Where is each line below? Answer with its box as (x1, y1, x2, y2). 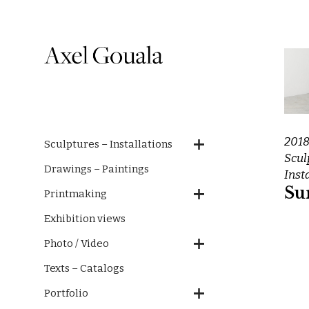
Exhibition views (44, 212, 126, 225)
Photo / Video (44, 237, 109, 250)
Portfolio (44, 287, 88, 299)
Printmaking (44, 188, 107, 200)
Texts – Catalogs (44, 262, 124, 275)
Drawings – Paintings (44, 163, 149, 175)
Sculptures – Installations (44, 138, 172, 150)
